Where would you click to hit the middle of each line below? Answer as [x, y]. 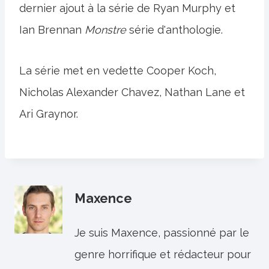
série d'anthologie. [174, 30]
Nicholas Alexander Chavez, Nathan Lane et [132, 92]
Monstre [105, 30]
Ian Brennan [52, 30]
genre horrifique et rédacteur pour [163, 254]
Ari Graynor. [49, 114]
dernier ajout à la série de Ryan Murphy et [127, 8]
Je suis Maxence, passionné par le [162, 233]
